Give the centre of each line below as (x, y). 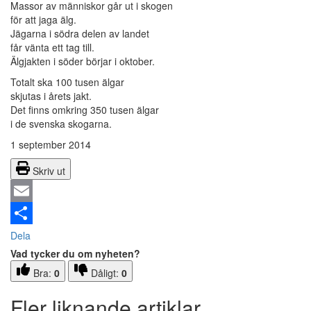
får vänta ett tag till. (52, 48)
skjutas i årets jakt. (51, 96)
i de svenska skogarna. (61, 124)
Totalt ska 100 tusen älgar (67, 82)
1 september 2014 (51, 145)
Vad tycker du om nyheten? (75, 254)
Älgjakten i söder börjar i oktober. (83, 61)
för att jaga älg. (43, 20)
